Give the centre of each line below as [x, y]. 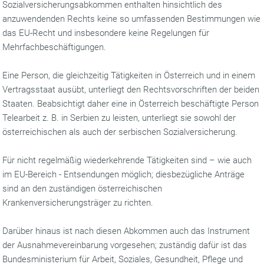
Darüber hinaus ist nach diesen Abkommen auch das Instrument [126, 231]
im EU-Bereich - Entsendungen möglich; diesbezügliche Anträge [124, 174]
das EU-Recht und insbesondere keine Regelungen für [106, 33]
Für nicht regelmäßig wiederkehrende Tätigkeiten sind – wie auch [127, 160]
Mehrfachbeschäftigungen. [56, 47]
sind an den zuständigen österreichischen [82, 189]
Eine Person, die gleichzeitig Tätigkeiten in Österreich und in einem [129, 75]
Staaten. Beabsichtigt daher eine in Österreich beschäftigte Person [131, 104]
